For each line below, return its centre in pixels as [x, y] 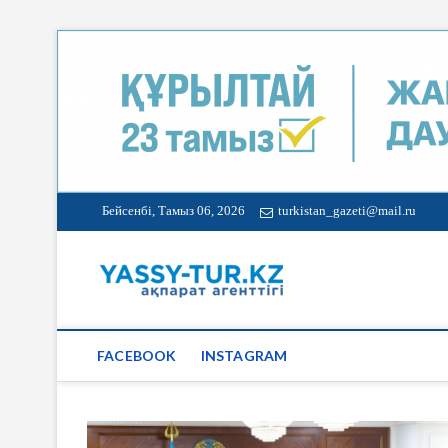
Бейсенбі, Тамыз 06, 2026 [173, 210]
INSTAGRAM [244, 355]
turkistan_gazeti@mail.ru [347, 210]
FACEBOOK [137, 355]
